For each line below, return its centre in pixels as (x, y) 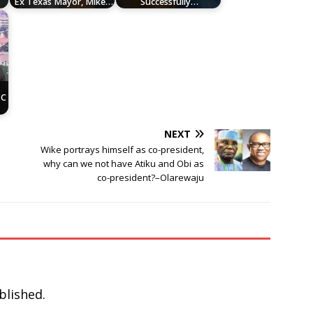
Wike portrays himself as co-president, (123, 150)
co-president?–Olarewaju (151, 178)
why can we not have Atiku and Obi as (124, 164)
